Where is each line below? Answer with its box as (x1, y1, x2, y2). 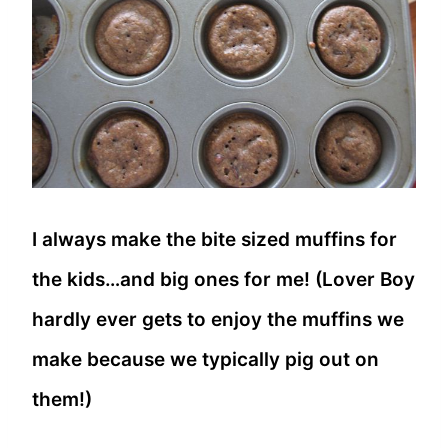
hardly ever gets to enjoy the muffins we (32, 307, 404, 331)
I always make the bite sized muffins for (32, 227, 397, 251)
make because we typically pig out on (32, 347, 379, 371)
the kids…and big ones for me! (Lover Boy (32, 267, 415, 291)
